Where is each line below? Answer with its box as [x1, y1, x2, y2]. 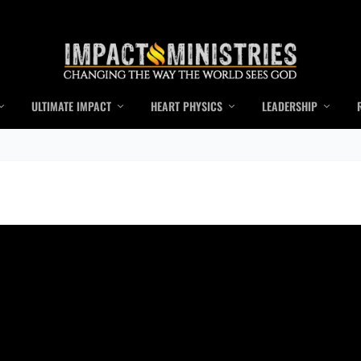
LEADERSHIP [261, 98, 317, 115]
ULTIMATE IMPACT [31, 98, 111, 115]
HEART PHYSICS [150, 98, 222, 115]
